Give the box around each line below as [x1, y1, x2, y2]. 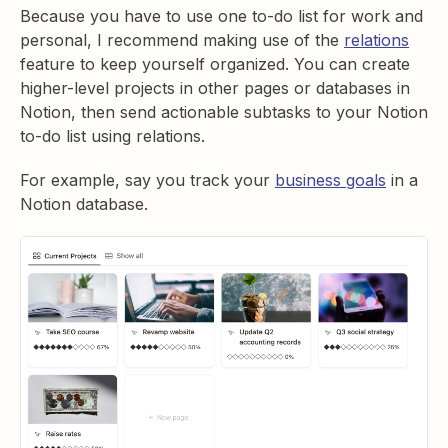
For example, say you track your [20, 170, 275, 191]
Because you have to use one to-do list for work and [20, 6, 423, 27]
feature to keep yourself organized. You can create [20, 54, 410, 75]
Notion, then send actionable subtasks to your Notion [20, 102, 428, 123]
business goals [275, 170, 386, 191]
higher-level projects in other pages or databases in [20, 78, 410, 99]
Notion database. [20, 194, 148, 215]
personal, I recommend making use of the [20, 30, 344, 51]
